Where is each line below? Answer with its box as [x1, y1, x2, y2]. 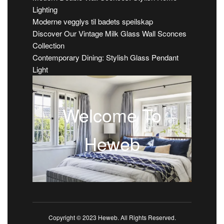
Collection [32, 40, 64, 51]
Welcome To [62, 101, 161, 127]
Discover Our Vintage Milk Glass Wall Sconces [32, 28, 186, 39]
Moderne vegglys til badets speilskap [32, 16, 153, 27]
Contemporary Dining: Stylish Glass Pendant [32, 52, 178, 63]
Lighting [32, 4, 57, 15]
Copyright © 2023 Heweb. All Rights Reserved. [48, 213, 176, 222]
